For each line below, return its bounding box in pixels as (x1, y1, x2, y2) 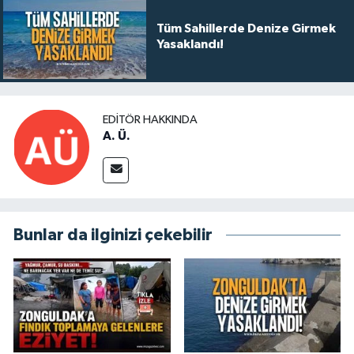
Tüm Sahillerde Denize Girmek (156, 21, 336, 35)
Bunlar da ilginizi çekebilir (13, 227, 213, 244)
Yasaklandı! (156, 37, 224, 51)
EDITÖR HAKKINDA (103, 113, 198, 126)
